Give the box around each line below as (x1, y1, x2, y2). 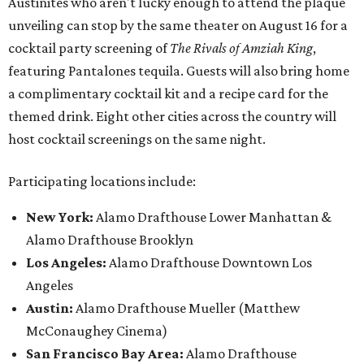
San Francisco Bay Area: (26, 345, 184, 362)
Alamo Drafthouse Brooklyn (26, 232, 193, 249)
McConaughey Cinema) (26, 323, 167, 340)
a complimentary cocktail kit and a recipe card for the (8, 85, 328, 102)
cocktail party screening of (8, 40, 170, 57)
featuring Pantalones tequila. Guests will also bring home (8, 63, 349, 80)
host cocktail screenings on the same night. (8, 131, 266, 148)
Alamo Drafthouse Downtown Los (109, 254, 312, 271)
